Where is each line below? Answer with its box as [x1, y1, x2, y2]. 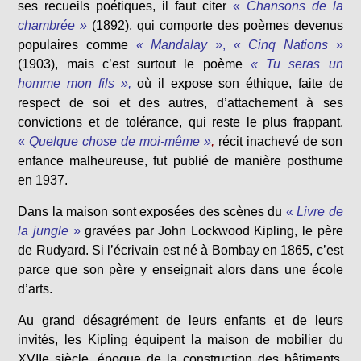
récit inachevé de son [214, 135, 342, 149]
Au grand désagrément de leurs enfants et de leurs [18, 313, 343, 328]
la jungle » [18, 224, 81, 239]
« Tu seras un [250, 57, 343, 72]
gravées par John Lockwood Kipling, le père [80, 224, 343, 239]
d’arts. [18, 282, 53, 297]
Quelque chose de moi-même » [29, 135, 212, 149]
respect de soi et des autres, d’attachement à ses [18, 96, 343, 110]
